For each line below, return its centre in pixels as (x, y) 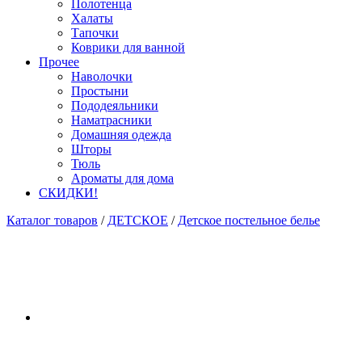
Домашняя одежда (121, 135)
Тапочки (95, 33)
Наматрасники (112, 120)
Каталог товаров (52, 220)
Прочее (59, 62)
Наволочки (102, 76)
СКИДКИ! (68, 193)
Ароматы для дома (122, 178)
